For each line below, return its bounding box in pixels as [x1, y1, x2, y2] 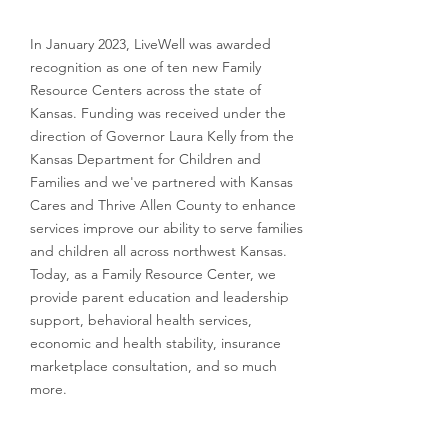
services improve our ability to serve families [30, 219, 303, 237]
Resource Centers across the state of [30, 81, 261, 99]
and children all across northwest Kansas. [30, 242, 287, 260]
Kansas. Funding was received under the [30, 104, 286, 122]
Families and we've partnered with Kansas [30, 173, 293, 191]
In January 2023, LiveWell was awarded [30, 35, 271, 53]
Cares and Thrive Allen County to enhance [30, 196, 296, 214]
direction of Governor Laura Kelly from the [30, 127, 294, 145]
